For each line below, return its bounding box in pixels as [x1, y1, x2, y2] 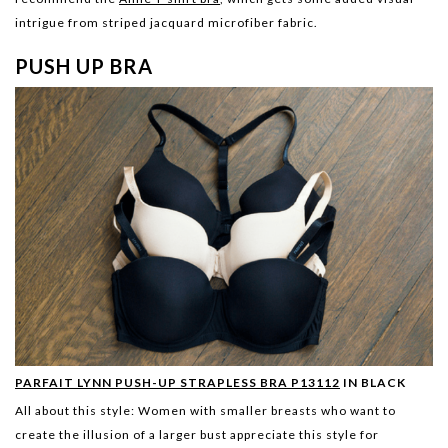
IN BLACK [340, 375, 406, 391]
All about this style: [15, 403, 138, 419]
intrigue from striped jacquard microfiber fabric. [15, 15, 318, 31]
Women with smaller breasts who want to [138, 403, 396, 419]
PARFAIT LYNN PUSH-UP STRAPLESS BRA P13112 [15, 375, 340, 391]
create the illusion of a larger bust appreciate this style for [15, 427, 379, 443]
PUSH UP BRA [15, 54, 153, 79]
